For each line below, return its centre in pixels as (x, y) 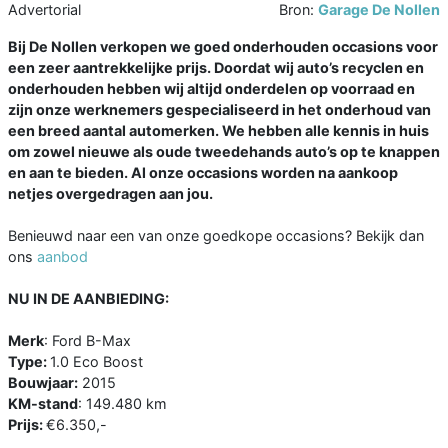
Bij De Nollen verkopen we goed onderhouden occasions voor (223, 47)
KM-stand (43, 404)
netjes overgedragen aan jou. (110, 194)
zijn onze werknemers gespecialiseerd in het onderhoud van (219, 110)
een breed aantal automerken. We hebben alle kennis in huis (218, 131)
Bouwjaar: (43, 383)
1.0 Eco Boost (96, 362)
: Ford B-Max (87, 341)
